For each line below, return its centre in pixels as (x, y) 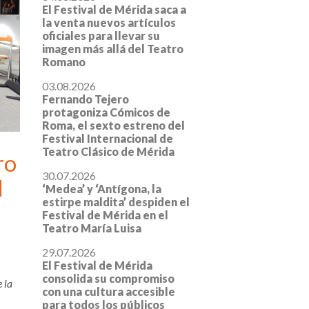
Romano (64, 62)
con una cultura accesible (109, 292)
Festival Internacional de (108, 139)
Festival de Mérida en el (105, 215)
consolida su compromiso (108, 279)
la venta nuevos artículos (109, 23)
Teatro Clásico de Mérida (108, 152)
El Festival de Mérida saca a (114, 10)
